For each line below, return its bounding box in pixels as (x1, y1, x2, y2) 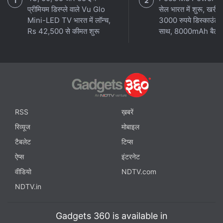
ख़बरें (121, 108, 133, 116)
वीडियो (15, 167, 31, 176)
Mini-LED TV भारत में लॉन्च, (27, 15, 111, 25)
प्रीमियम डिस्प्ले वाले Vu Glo (27, 4, 105, 14)
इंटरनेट (121, 152, 140, 161)
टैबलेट (15, 137, 31, 146)
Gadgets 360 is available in (55, 211, 168, 222)
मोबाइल (121, 122, 139, 131)
